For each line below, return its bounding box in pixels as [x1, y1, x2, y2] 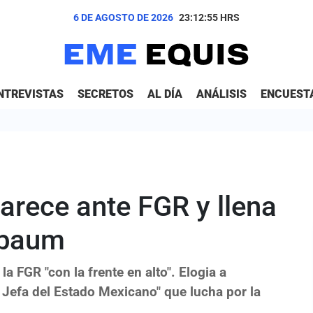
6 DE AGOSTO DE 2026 [73, 12, 173, 24]
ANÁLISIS [196, 87, 247, 101]
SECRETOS [78, 87, 133, 101]
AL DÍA [147, 87, 182, 101]
